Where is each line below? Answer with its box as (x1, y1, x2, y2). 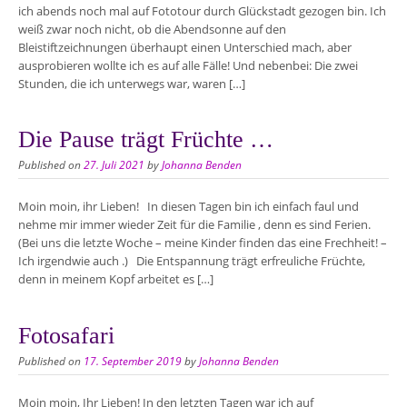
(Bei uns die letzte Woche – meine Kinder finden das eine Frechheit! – (18, 234, 387, 252)
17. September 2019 (84, 352, 182, 369)
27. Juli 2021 (84, 157, 144, 174)
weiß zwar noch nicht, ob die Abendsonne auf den (18, 20, 286, 37)
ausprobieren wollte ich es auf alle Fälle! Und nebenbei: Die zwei (18, 56, 358, 74)
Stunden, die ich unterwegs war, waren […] (18, 74, 245, 92)
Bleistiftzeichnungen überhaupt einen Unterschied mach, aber (18, 38, 352, 55)
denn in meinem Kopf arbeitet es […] (18, 271, 213, 288)
